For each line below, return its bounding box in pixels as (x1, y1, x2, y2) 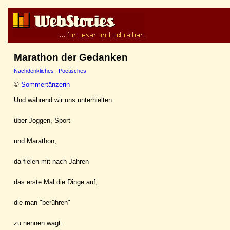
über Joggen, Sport (14, 116, 70, 124)
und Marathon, (14, 137, 56, 145)
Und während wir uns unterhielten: (14, 95, 114, 104)
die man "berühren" (14, 198, 70, 206)
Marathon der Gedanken (14, 52, 128, 63)
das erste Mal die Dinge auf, (14, 178, 98, 186)
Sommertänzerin (21, 80, 70, 88)
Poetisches (59, 68, 86, 74)
